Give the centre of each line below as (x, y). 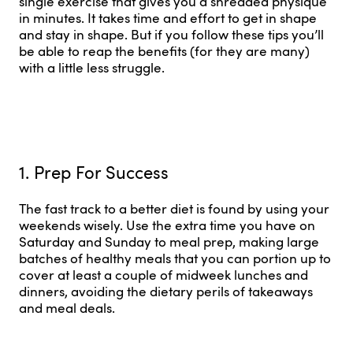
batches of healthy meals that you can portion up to (175, 258)
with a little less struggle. (92, 67)
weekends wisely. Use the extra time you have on (167, 225)
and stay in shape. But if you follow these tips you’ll (171, 34)
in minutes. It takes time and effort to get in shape (168, 18)
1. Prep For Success (94, 171)
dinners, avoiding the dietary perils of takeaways (166, 292)
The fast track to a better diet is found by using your (174, 209)
